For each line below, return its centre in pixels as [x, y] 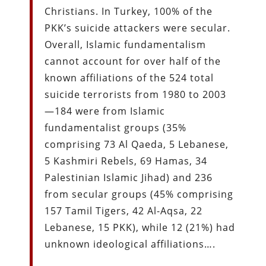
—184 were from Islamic [105, 111]
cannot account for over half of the [133, 61]
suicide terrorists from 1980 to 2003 [136, 94]
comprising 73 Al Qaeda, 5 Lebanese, [137, 144]
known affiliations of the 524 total [129, 77]
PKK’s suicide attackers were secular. [138, 28]
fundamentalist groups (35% [116, 127]
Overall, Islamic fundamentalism [126, 44]
